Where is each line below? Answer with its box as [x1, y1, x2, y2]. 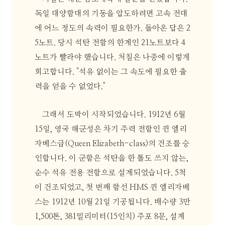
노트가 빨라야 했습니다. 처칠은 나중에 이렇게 [34, 53, 190, 61]
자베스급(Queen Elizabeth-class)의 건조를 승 [34, 140, 190, 148]
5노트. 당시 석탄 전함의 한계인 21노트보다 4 [34, 39, 185, 47]
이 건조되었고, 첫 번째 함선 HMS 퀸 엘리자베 [34, 184, 190, 192]
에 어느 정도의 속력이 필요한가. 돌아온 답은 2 [34, 24, 190, 32]
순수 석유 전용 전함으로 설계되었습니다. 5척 [34, 169, 186, 177]
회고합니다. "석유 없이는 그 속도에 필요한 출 [34, 68, 187, 76]
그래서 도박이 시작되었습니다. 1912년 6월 [42, 111, 186, 119]
